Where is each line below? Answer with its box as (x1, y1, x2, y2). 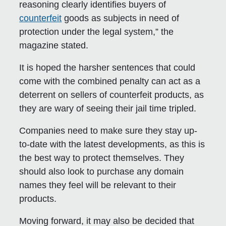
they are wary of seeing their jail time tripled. (19, 103, 197, 114)
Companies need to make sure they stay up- (19, 125, 198, 136)
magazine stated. (19, 40, 89, 50)
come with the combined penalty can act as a (19, 76, 201, 86)
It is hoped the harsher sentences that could (19, 62, 196, 73)
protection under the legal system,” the (19, 26, 174, 37)
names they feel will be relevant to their (19, 180, 177, 190)
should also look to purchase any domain (19, 166, 184, 177)
